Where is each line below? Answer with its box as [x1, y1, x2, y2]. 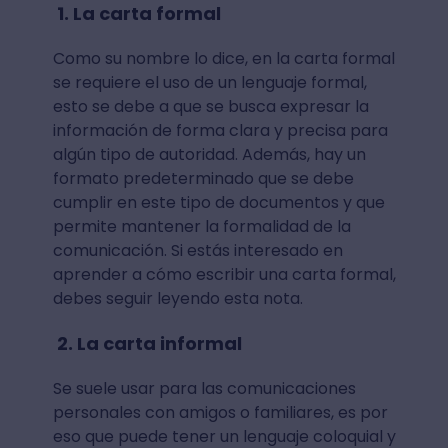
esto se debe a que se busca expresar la [52, 94, 369, 118]
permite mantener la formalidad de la [52, 214, 351, 238]
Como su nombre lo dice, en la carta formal [52, 46, 395, 70]
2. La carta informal [52, 330, 242, 356]
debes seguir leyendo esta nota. [52, 286, 307, 310]
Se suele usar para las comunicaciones [52, 376, 356, 400]
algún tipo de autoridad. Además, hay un [52, 142, 366, 166]
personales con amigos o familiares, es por [52, 400, 388, 424]
